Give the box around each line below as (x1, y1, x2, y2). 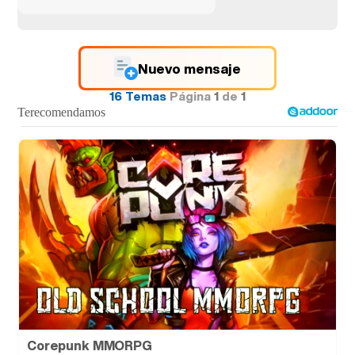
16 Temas (109, 87, 166, 105)
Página (170, 87, 214, 105)
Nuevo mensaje (138, 58, 241, 78)
